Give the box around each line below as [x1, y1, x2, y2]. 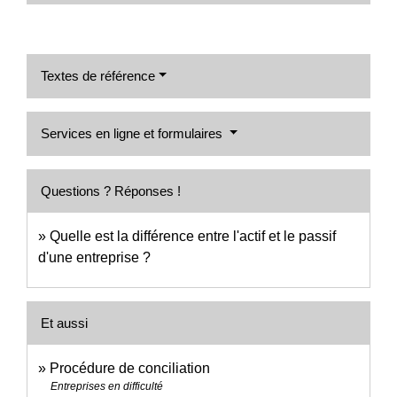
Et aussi [41, 315, 88, 331]
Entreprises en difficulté [51, 379, 163, 393]
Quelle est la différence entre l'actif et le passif [50, 228, 336, 244]
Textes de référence [41, 67, 155, 83]
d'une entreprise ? [38, 249, 151, 265]
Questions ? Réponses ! [41, 183, 181, 198]
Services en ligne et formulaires [41, 125, 226, 141]
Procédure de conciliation [50, 360, 210, 376]
